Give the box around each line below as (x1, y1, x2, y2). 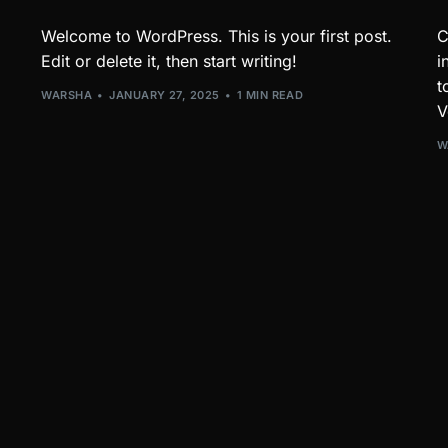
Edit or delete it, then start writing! (41, 50, 298, 71)
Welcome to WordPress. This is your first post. (41, 25, 393, 46)
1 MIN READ (236, 88, 304, 102)
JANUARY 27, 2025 (109, 88, 220, 102)
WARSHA (41, 88, 92, 102)
